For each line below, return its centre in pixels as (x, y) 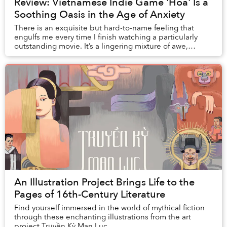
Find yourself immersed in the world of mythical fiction (109, 208)
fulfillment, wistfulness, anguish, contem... (87, 55)
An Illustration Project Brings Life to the (104, 182)
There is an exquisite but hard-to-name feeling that (104, 28)
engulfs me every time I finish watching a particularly (106, 37)
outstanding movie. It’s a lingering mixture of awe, (101, 46)
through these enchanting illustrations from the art (103, 217)
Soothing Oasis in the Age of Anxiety (100, 15)
